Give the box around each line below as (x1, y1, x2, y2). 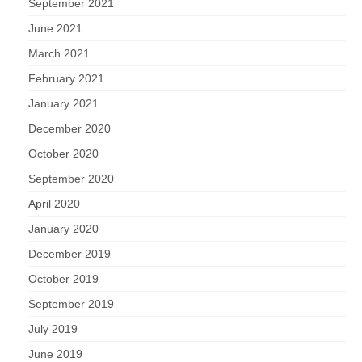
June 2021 (28, 22, 82, 36)
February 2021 (28, 72, 104, 86)
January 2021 (28, 97, 99, 111)
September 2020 (28, 172, 114, 186)
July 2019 (28, 322, 78, 336)
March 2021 (28, 47, 90, 61)
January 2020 (28, 222, 99, 236)
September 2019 (28, 297, 114, 311)
